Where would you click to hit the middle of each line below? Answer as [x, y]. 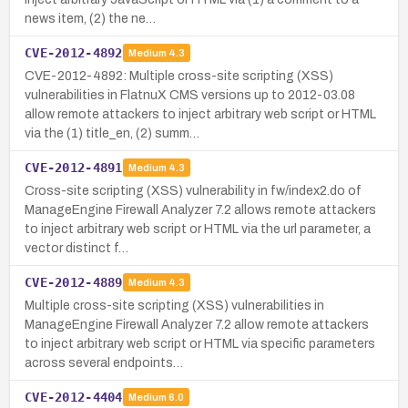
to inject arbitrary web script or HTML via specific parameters [200, 343]
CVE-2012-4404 [74, 397]
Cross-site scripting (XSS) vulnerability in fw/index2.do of [193, 190]
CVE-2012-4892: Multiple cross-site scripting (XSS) [179, 76]
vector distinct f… [76, 248]
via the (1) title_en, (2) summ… [112, 133]
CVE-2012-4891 [74, 167]
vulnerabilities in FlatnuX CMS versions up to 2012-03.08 [190, 95]
